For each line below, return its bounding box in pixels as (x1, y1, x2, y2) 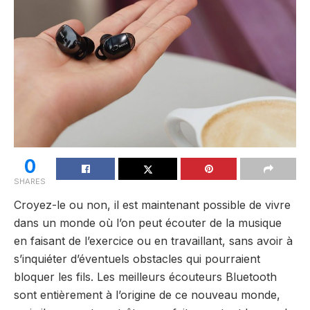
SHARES (14, 176, 46, 186)
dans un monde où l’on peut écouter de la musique (14, 215, 282, 230)
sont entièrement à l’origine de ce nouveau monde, (14, 287, 280, 302)
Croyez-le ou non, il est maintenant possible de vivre (14, 197, 291, 212)
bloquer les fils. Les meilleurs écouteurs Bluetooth (14, 269, 277, 284)
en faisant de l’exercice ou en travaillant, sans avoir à (14, 233, 293, 248)
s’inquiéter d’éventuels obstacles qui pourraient (14, 251, 260, 266)
